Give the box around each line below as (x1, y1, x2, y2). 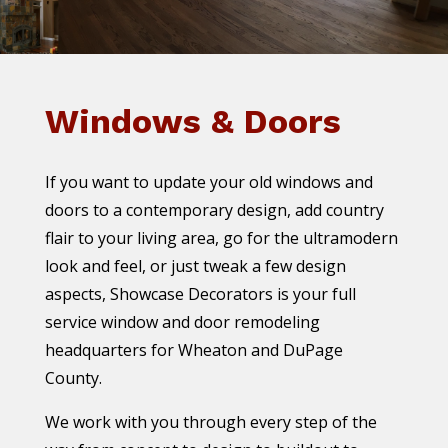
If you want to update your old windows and (44, 171, 373, 194)
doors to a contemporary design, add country (44, 199, 384, 222)
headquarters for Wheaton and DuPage (44, 339, 343, 362)
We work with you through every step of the (44, 411, 377, 434)
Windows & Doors (44, 101, 341, 142)
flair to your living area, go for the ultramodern (44, 227, 398, 250)
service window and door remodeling (44, 311, 320, 334)
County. (44, 367, 102, 390)
